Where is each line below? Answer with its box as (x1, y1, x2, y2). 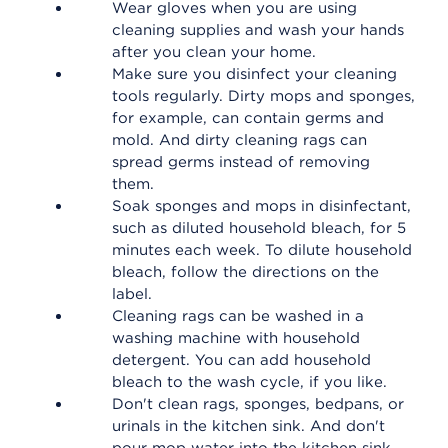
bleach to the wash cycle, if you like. (112, 373, 387, 391)
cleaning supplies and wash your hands (112, 21, 404, 39)
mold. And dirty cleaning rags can (112, 131, 367, 149)
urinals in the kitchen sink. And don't (112, 417, 385, 435)
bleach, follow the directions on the (112, 263, 379, 281)
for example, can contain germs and (112, 109, 384, 127)
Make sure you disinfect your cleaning (112, 65, 397, 83)
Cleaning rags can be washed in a (112, 307, 364, 325)
